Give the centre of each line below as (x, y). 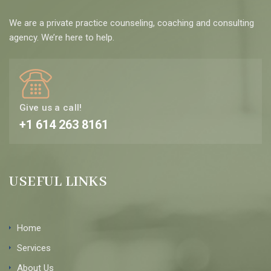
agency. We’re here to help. (62, 37)
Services (34, 248)
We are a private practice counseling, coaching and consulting (132, 23)
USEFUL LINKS (58, 181)
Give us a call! (51, 107)
